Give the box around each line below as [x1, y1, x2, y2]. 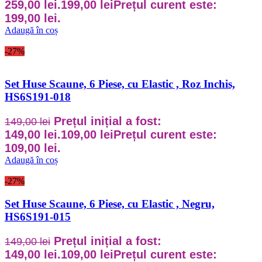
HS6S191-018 [5, 91, 71, 104]
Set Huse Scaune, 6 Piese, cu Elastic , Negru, [5, 197, 215, 210]
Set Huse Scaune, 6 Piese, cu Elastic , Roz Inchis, [5, 78, 235, 91]
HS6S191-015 [5, 210, 71, 223]
